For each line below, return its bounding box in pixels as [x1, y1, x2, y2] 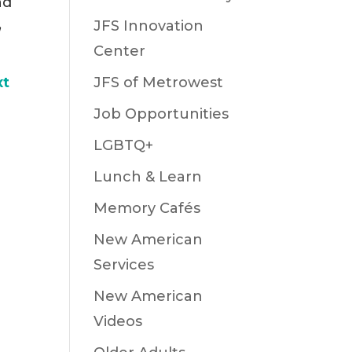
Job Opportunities [93, 105, 229, 123]
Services [93, 256, 155, 273]
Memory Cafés [93, 200, 201, 217]
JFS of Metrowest [93, 74, 224, 91]
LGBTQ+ [93, 137, 154, 154]
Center [93, 42, 146, 60]
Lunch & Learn [93, 168, 203, 185]
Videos [93, 313, 143, 330]
